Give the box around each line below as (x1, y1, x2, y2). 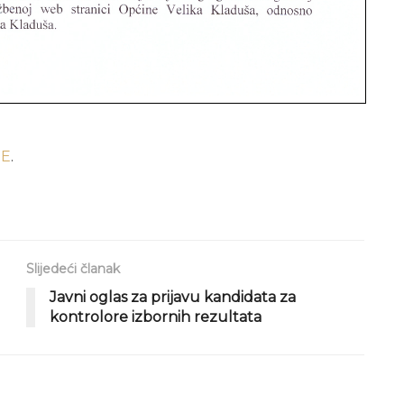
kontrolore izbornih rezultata (50, 308, 262, 326)
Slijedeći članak (26, 261, 120, 278)
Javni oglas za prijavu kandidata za (50, 289, 296, 307)
